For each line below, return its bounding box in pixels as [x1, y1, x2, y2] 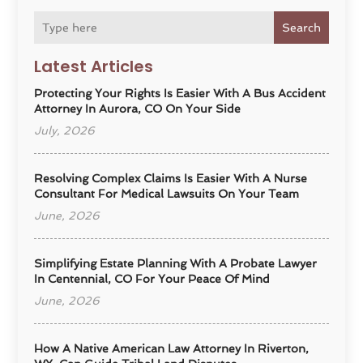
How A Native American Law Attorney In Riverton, [34, 342, 310, 356]
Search [281, 21, 321, 35]
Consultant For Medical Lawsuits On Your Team [34, 187, 300, 201]
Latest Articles [34, 55, 154, 79]
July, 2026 [34, 124, 96, 138]
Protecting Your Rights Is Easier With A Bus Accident [34, 87, 327, 100]
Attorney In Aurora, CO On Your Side [34, 102, 241, 116]
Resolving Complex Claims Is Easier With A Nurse [34, 172, 308, 186]
